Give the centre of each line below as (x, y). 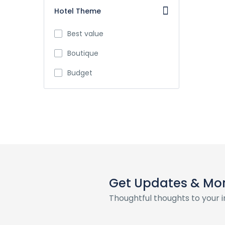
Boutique (83, 53)
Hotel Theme (78, 11)
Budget (80, 73)
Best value (85, 34)
